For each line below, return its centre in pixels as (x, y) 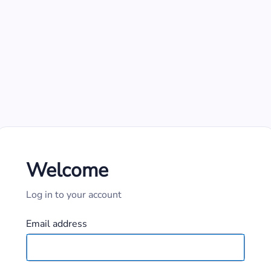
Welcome (67, 170)
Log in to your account (74, 194)
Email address (57, 224)
